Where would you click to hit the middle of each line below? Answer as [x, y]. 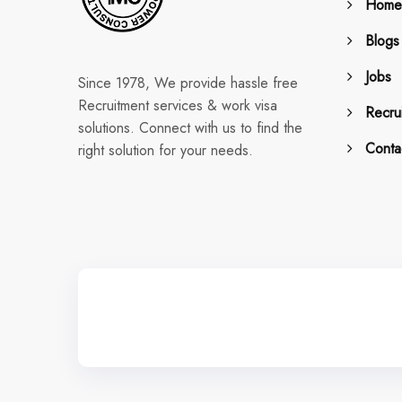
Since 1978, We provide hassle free [188, 83]
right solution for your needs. [166, 150]
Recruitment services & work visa [178, 105]
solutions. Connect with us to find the [190, 127]
